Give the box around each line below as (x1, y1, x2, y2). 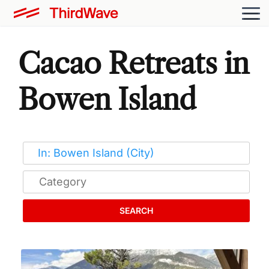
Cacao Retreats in (18, 45, 249, 81)
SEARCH (119, 205, 153, 216)
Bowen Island (18, 81, 196, 117)
